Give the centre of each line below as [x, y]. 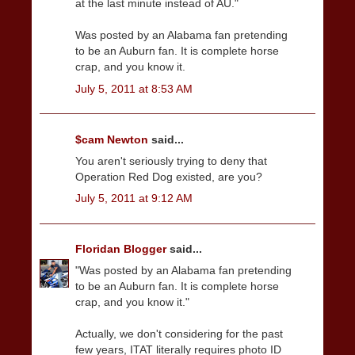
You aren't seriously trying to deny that [171, 160]
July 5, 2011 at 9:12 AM [134, 198]
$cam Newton [113, 139]
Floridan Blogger [122, 249]
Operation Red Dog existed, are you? [169, 176]
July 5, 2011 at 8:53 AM [134, 88]
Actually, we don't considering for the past [179, 334]
